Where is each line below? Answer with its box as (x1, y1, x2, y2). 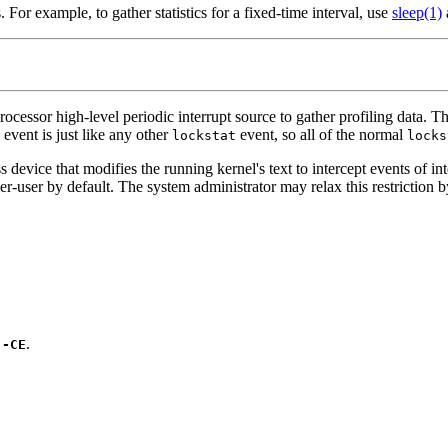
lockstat (172, 128, 236, 144)
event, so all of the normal (236, 126, 407, 144)
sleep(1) (392, 4, 442, 22)
